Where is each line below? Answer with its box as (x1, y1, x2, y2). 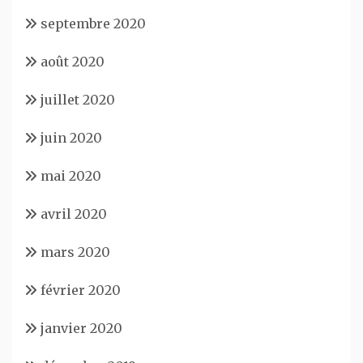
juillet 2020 (41, 91, 115, 108)
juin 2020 (41, 129, 102, 146)
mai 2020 (41, 167, 101, 184)
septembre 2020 (41, 15, 146, 32)
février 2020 (41, 281, 121, 298)
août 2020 (41, 53, 105, 70)
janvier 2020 (41, 319, 122, 336)
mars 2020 (41, 243, 110, 260)
